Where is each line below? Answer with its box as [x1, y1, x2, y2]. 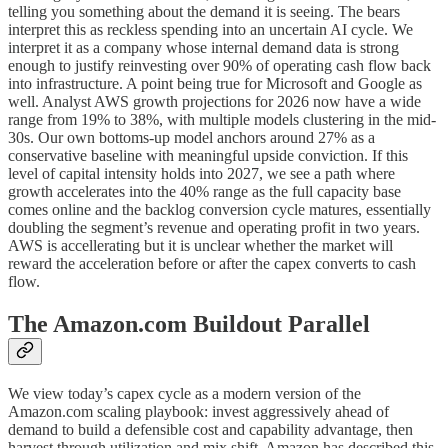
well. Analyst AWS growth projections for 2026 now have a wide [8, 92, 421, 110]
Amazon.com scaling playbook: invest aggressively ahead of [8, 402, 389, 420]
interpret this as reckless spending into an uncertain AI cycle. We [8, 20, 413, 38]
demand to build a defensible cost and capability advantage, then [8, 420, 413, 438]
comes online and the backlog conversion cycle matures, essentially [8, 200, 431, 218]
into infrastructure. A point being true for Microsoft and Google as [8, 74, 422, 92]
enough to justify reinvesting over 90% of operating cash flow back [8, 56, 431, 74]
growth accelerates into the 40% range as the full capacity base [8, 182, 401, 200]
